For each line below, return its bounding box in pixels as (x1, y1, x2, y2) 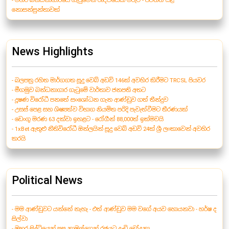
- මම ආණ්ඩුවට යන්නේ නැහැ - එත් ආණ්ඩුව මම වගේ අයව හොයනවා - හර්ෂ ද (12, 205, 217, 213)
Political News (12, 174, 83, 187)
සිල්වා (12, 215, 28, 223)
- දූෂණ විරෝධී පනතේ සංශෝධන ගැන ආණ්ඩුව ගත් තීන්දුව (12, 96, 168, 104)
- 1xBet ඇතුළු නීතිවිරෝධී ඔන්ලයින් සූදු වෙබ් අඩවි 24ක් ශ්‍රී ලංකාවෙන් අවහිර (12, 125, 210, 133)
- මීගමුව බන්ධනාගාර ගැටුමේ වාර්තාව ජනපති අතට (12, 86, 146, 94)
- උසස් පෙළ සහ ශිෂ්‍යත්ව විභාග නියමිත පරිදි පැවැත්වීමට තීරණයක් (12, 106, 188, 113)
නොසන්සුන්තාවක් (12, 6, 60, 14)
